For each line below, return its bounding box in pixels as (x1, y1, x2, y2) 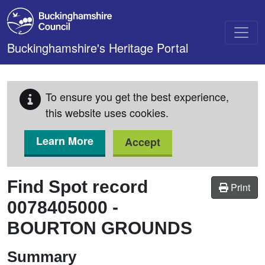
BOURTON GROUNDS (7, 218, 192, 238)
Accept (125, 134, 160, 150)
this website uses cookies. (46, 105, 169, 120)
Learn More (36, 133, 93, 148)
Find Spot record (7, 177, 148, 196)
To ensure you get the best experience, (46, 89, 229, 104)
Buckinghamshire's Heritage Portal (7, 39, 188, 56)
